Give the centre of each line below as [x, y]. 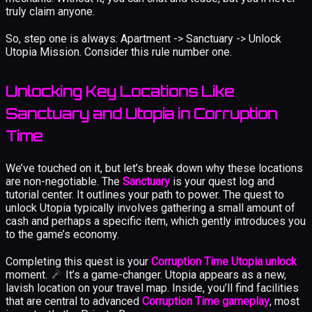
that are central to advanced [74, 301]
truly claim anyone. [50, 11]
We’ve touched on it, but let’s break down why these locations [154, 168]
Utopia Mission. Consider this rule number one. [119, 52]
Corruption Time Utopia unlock [224, 261]
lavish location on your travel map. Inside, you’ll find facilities [152, 288]
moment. [28, 274]
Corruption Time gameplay [206, 301]
